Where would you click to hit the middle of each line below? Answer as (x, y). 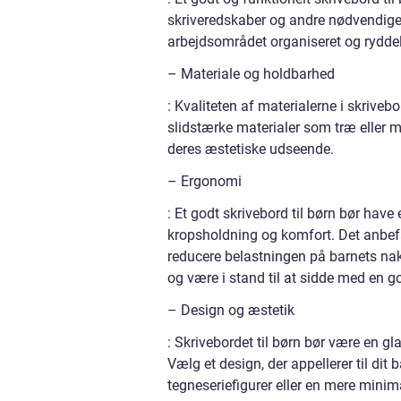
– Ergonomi (205, 182)
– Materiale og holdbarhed (251, 74)
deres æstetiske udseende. (251, 149)
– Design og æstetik (231, 311)
